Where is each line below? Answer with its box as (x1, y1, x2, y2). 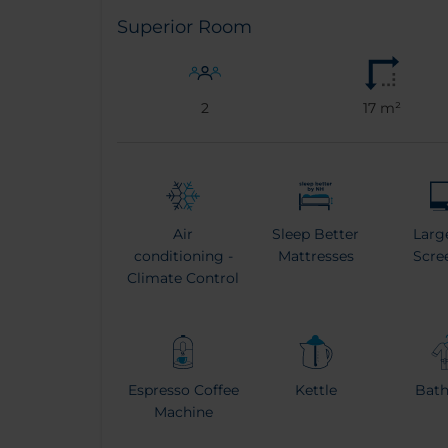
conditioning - (133, 247, 233, 266)
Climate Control (127, 269, 240, 288)
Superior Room (117, 16, 252, 39)
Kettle (294, 381, 337, 400)
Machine (153, 403, 213, 422)
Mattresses (277, 247, 354, 266)
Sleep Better (272, 225, 360, 244)
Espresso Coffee (127, 381, 239, 400)
